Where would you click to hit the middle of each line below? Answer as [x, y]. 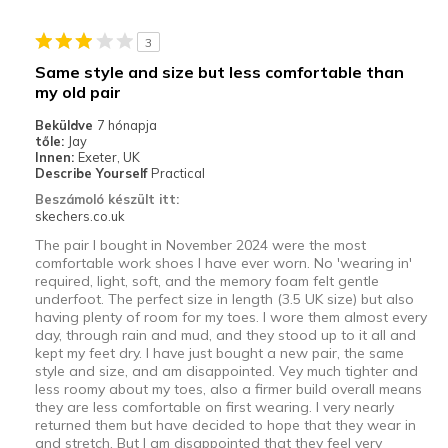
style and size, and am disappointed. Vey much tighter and [226, 370]
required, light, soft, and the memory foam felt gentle [206, 280]
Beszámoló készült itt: [106, 198]
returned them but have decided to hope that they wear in [225, 424]
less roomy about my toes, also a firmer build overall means [228, 388]
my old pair [77, 91]
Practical [177, 172]
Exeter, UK [108, 156]
